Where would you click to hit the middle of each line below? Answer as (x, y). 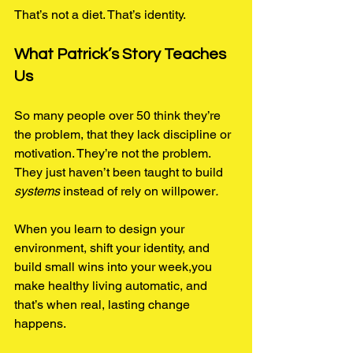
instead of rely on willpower (137, 191)
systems (37, 191)
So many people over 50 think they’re (119, 115)
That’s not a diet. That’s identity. (100, 14)
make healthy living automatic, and (112, 285)
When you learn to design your (101, 229)
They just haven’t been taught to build (120, 172)
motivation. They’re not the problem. (114, 153)
